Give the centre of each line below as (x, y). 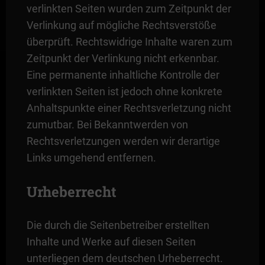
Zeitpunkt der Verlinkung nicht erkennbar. (123, 58)
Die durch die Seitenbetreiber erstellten (118, 225)
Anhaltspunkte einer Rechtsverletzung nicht (129, 108)
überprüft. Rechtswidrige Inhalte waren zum (129, 41)
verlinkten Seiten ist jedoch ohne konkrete (124, 91)
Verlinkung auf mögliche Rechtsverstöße (121, 25)
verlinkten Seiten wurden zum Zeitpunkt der (129, 8)
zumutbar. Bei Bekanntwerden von (107, 124)
